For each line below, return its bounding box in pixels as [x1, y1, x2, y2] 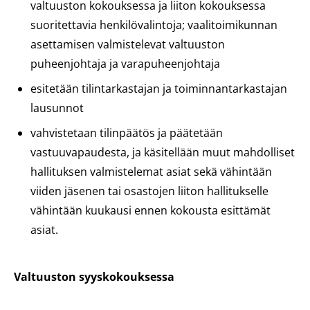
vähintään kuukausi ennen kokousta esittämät [30, 203, 271, 218]
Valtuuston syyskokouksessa [14, 269, 174, 284]
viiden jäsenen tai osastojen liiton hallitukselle [30, 183, 268, 199]
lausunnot [30, 100, 84, 116]
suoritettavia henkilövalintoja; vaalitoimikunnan [30, 17, 277, 33]
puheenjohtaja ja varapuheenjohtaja [30, 56, 220, 71]
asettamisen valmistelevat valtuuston [30, 37, 225, 52]
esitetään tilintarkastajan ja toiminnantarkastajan [30, 81, 287, 96]
